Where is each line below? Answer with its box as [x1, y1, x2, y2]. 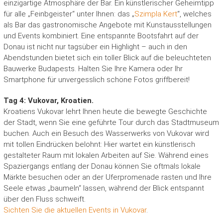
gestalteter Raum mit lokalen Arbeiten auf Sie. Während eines [3, 151, 209, 160]
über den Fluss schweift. [3, 195, 86, 204]
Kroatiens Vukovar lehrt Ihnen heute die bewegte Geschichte [3, 107, 207, 116]
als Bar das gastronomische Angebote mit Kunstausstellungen [3, 20, 212, 30]
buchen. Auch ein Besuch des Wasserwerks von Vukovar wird [3, 129, 209, 138]
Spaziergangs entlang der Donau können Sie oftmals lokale [3, 162, 201, 171]
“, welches [177, 9, 212, 19]
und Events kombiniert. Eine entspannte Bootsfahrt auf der [3, 31, 199, 41]
